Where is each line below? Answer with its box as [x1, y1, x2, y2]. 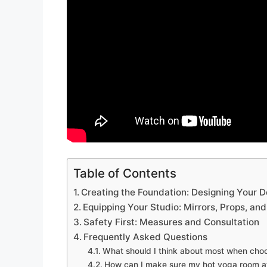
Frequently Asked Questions [83, 231, 208, 243]
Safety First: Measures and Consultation [83, 216, 260, 228]
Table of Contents [73, 165, 176, 181]
